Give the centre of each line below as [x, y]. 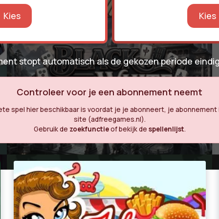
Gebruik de [51, 129]
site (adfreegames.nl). [109, 120]
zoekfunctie [89, 129]
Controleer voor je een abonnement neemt [109, 92]
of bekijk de [129, 129]
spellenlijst [166, 129]
